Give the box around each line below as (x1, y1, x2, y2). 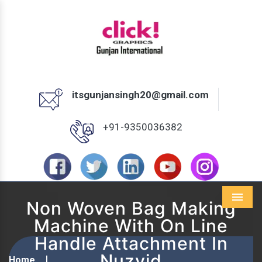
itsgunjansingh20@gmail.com (71, 89, 209, 101)
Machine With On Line (34, 215, 228, 237)
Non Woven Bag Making (26, 198, 236, 219)
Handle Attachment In (34, 233, 228, 254)
